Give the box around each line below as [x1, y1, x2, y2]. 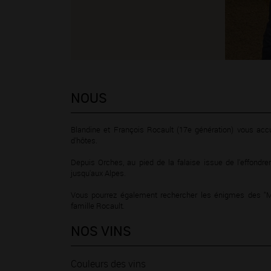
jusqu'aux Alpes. [71, 168, 126, 178]
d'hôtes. [71, 135, 97, 146]
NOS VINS [71, 222, 131, 240]
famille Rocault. [71, 200, 125, 211]
